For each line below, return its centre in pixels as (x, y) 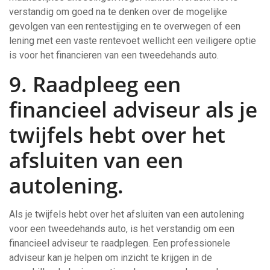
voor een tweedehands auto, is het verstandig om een (122, 229)
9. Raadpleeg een (95, 84)
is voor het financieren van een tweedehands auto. (114, 55)
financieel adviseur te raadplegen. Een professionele (120, 243)
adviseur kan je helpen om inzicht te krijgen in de (111, 258)
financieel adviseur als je (133, 109)
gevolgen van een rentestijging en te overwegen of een (125, 26)
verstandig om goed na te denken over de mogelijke (118, 12)
